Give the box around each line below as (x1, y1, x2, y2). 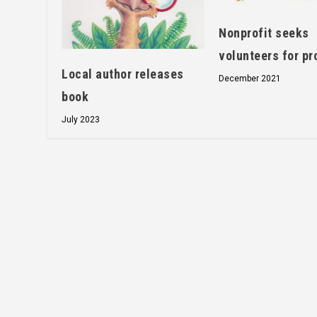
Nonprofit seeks (219, 25, 309, 41)
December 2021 (219, 74, 282, 84)
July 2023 (62, 115, 100, 125)
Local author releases (62, 67, 184, 82)
